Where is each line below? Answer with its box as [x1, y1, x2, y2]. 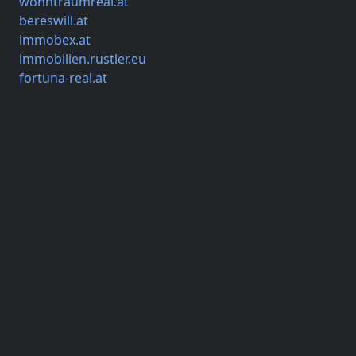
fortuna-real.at [19, 69, 107, 87]
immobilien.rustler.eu [19, 50, 146, 68]
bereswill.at [19, 12, 88, 30]
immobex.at [19, 31, 91, 49]
